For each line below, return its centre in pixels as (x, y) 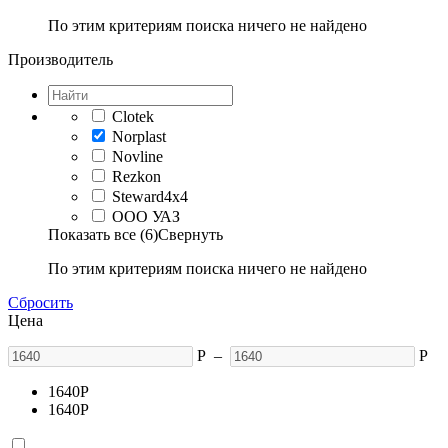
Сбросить (40, 302)
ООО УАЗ (146, 216)
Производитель (60, 59)
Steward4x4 (150, 196)
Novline (137, 156)
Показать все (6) (103, 234)
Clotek (133, 116)
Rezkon (136, 176)
